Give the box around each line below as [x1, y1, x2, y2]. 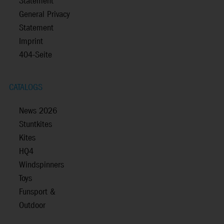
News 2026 [19, 105, 57, 117]
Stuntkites [19, 119, 52, 131]
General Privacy [19, 9, 70, 21]
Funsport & [19, 186, 55, 198]
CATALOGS [9, 82, 42, 94]
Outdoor [19, 200, 45, 212]
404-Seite [19, 49, 52, 61]
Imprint [19, 36, 43, 48]
